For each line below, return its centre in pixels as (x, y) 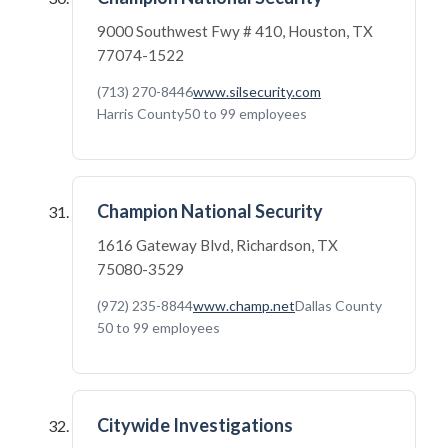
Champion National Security (210, 211)
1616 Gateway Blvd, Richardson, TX (217, 245)
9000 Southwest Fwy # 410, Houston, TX (235, 31)
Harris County (140, 113)
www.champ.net (244, 305)
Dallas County (338, 305)
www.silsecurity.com (257, 91)
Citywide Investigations (195, 425)
